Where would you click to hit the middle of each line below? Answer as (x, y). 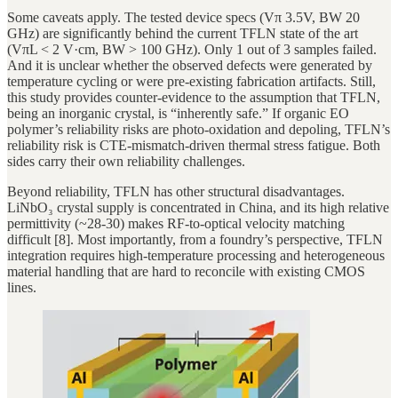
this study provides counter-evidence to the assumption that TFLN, (194, 98)
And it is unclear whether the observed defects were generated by (190, 66)
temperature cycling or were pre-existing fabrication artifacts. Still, (191, 82)
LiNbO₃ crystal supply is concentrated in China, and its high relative (198, 208)
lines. (22, 288)
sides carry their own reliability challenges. (126, 162)
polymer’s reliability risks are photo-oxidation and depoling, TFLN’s (199, 130)
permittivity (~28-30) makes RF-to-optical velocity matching (176, 224)
